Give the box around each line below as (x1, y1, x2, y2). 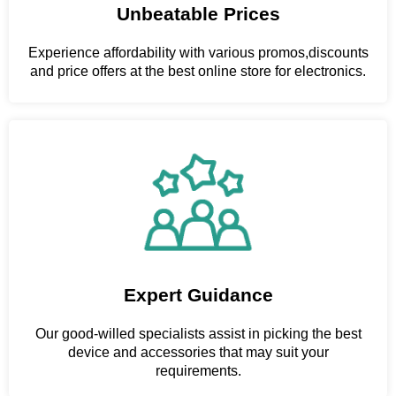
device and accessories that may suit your (67, 344, 329, 360)
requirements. (155, 362, 241, 378)
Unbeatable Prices (116, 4, 280, 25)
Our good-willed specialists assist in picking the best (34, 325, 362, 341)
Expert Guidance (123, 284, 273, 305)
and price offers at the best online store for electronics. (30, 64, 366, 80)
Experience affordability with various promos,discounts (27, 45, 369, 61)
